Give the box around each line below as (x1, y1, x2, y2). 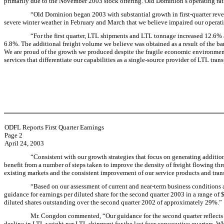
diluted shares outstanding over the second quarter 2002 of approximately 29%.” (4, 198, 222, 206)
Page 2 (4, 131, 22, 139)
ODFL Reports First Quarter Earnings (4, 123, 104, 131)
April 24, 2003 (4, 139, 44, 147)
